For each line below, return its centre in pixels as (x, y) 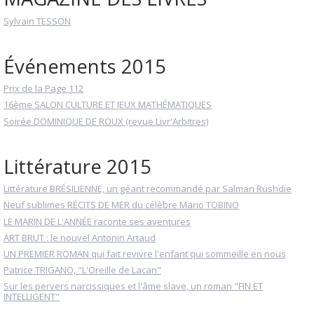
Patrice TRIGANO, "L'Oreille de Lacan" (82, 269)
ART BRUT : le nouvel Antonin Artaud (80, 237)
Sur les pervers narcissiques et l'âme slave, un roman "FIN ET (133, 286)
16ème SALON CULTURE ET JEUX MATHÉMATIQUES (108, 105)
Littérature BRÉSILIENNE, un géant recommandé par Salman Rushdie (148, 189)
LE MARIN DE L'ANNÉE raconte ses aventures (97, 221)
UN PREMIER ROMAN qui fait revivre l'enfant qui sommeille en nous (145, 253)
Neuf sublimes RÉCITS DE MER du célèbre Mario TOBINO (121, 205)
